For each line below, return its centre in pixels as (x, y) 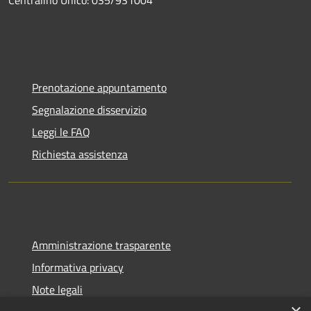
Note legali (57, 289)
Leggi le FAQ (61, 132)
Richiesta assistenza (80, 154)
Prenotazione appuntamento (99, 87)
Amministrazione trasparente (101, 245)
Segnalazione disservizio (89, 109)
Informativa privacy (78, 267)
